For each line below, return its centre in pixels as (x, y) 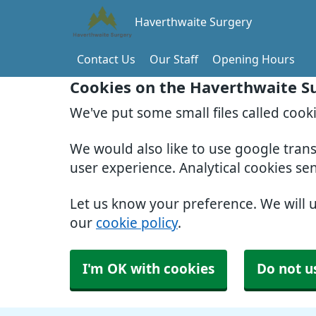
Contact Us (106, 59)
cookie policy (137, 223)
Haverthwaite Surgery (193, 22)
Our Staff (174, 59)
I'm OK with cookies (148, 269)
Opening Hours (254, 59)
